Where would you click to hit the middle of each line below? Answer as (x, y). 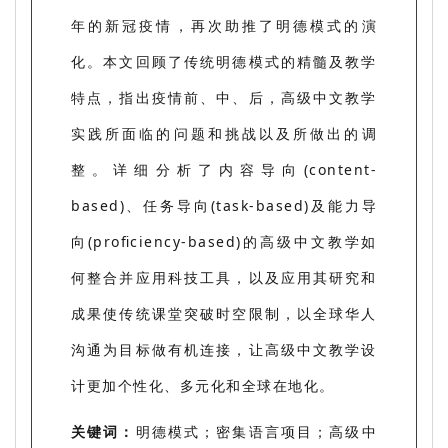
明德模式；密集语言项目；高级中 (256, 431)
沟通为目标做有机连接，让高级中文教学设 (224, 349)
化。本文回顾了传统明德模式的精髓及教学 (224, 61)
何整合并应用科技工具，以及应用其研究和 (224, 277)
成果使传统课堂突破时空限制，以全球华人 (224, 313)
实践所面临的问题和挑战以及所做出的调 (224, 133)
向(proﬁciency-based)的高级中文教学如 (224, 241)
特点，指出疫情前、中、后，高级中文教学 (224, 97)
